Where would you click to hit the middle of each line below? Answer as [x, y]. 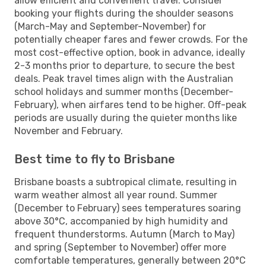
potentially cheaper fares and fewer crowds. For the [131, 39]
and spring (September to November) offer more [120, 247]
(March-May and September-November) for [110, 26]
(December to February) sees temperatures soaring [128, 208]
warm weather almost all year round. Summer [116, 195]
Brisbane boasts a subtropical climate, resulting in [126, 182]
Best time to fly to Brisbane [95, 159]
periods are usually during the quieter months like [126, 118]
